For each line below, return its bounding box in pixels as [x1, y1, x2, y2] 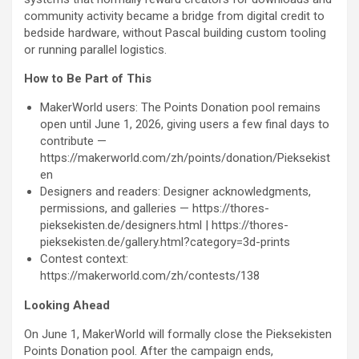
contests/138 [188, 268, 260, 284]
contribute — [40, 134, 107, 149]
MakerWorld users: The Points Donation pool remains [40, 100, 321, 115]
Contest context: [40, 252, 128, 267]
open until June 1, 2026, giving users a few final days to [40, 117, 329, 132]
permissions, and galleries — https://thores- [40, 201, 269, 216]
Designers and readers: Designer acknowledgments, [40, 184, 311, 200]
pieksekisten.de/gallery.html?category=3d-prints [40, 235, 290, 250]
